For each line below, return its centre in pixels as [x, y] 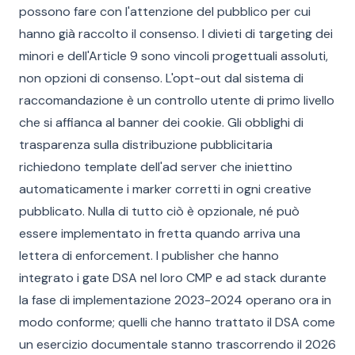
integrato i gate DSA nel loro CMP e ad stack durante [173, 278]
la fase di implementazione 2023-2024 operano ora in [175, 300]
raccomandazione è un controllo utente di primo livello [177, 100]
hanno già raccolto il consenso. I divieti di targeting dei [176, 34]
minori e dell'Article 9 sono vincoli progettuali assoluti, [174, 56]
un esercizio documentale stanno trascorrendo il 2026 [177, 344]
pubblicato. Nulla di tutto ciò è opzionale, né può [159, 211]
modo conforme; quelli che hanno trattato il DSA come [177, 322]
